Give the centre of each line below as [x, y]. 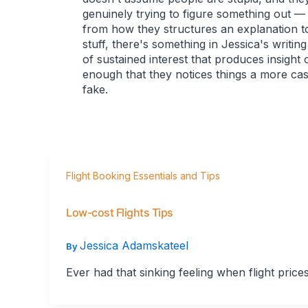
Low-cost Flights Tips [120, 212]
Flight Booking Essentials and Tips [143, 176]
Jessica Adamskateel [134, 246]
